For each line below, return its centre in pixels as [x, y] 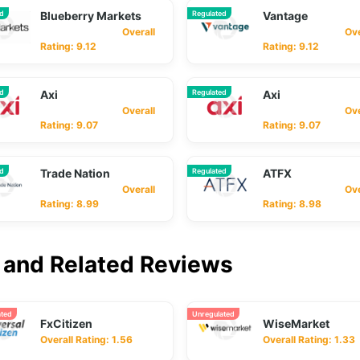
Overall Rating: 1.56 [86, 340]
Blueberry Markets [91, 16]
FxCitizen [66, 323]
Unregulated [213, 314]
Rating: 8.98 [292, 204]
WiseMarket [296, 323]
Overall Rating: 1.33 [309, 340]
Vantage [285, 16]
